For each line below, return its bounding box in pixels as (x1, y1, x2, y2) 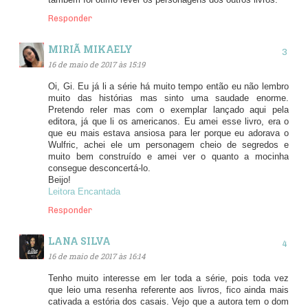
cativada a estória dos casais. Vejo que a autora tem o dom (48, 296, 289, 307)
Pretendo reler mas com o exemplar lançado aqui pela (48, 105, 289, 115)
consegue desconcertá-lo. (48, 164, 151, 174)
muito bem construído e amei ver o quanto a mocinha (48, 152, 289, 162)
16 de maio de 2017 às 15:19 (48, 59, 145, 70)
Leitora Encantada (48, 187, 120, 197)
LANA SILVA (48, 234, 111, 247)
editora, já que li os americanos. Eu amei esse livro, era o (48, 117, 289, 127)
